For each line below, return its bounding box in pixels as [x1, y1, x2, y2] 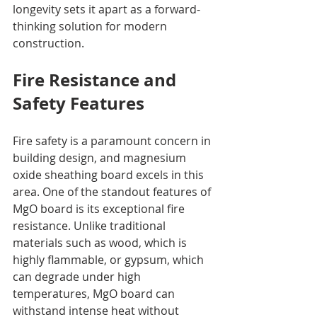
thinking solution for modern [13, 18, 170, 34]
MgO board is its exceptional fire [13, 200, 188, 217]
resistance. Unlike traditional [13, 217, 168, 234]
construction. [13, 35, 84, 51]
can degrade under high [13, 268, 144, 284]
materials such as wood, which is [13, 234, 190, 250]
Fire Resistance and [13, 67, 180, 92]
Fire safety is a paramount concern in [13, 132, 214, 149]
